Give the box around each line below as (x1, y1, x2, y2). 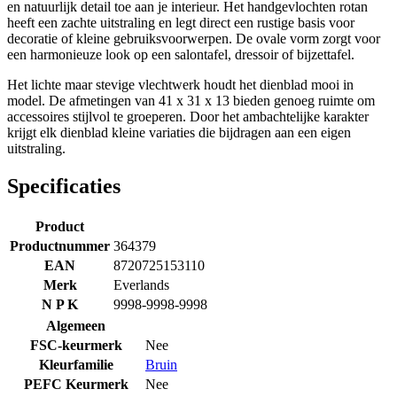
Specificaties (7, 174, 121, 198)
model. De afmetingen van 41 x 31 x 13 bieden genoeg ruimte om (7, 92, 375, 108)
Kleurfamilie (38, 356, 113, 372)
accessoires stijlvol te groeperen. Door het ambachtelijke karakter (7, 108, 369, 124)
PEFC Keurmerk (23, 376, 128, 392)
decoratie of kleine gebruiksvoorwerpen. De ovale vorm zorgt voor (7, 30, 380, 46)
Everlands (113, 276, 169, 292)
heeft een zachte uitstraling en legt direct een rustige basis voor (7, 14, 354, 30)
